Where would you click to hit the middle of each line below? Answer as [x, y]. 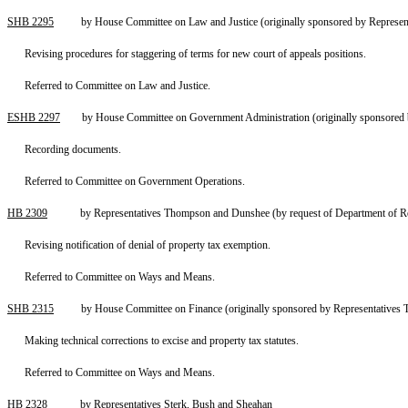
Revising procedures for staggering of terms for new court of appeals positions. [196, 54]
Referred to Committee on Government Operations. [135, 181]
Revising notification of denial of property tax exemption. [148, 245]
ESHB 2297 [34, 117]
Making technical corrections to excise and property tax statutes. [162, 341]
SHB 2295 [31, 22]
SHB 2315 [31, 309]
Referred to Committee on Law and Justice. [118, 86]
